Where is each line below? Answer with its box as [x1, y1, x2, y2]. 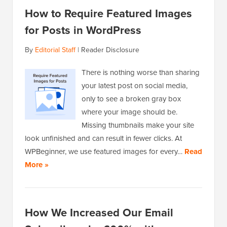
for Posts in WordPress [25, 22, 141, 39]
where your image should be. [82, 106, 177, 118]
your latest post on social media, [82, 80, 187, 92]
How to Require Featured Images [25, 5, 192, 22]
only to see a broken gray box [82, 93, 181, 105]
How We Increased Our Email [25, 204, 173, 221]
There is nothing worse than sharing [82, 67, 200, 79]
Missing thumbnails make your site [82, 120, 194, 131]
